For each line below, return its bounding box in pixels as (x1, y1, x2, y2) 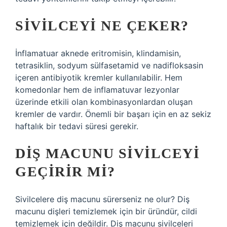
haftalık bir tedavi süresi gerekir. (15, 121, 138, 131)
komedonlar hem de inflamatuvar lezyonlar (15, 85, 179, 95)
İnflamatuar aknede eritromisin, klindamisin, (15, 48, 181, 58)
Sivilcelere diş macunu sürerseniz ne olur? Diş (15, 194, 190, 204)
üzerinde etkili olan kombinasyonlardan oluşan (15, 97, 193, 107)
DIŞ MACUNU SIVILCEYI (15, 145, 200, 161)
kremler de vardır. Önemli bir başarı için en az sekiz (15, 109, 211, 119)
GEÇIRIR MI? (15, 164, 116, 179)
